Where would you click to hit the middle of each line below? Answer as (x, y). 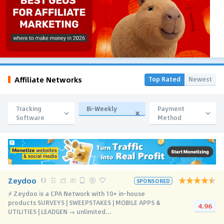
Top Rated (164, 79)
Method (169, 117)
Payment (171, 108)
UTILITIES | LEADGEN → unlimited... (60, 211)
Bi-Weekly (102, 108)
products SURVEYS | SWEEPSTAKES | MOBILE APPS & (84, 202)
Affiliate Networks (48, 80)
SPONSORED (153, 180)
